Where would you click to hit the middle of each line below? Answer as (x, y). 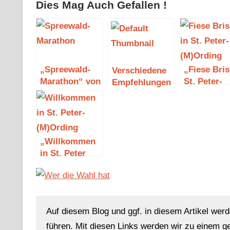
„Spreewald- (65, 70)
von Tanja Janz (70, 177)
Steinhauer (62, 105)
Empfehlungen (141, 82)
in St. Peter (63, 154)
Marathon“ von (70, 82)
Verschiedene (139, 70)
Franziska (60, 93)
